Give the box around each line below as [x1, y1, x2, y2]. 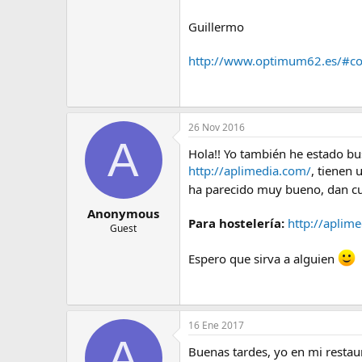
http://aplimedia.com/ [188, 162, 311, 179]
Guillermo [188, 19, 244, 35]
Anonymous [87, 204, 159, 221]
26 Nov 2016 [188, 120, 245, 134]
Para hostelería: [188, 215, 284, 231]
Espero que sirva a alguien [188, 250, 338, 267]
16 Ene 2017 [188, 318, 244, 332]
